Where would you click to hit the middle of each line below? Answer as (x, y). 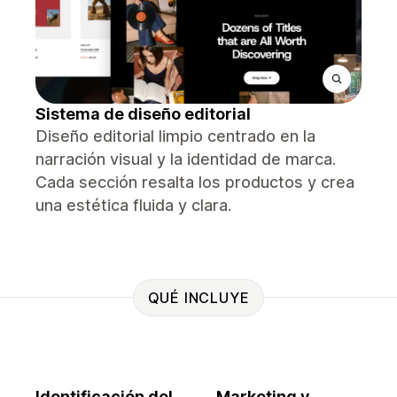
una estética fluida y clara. (133, 205)
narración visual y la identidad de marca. (186, 159)
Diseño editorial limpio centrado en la (175, 136)
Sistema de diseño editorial (143, 114)
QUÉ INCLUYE (198, 297)
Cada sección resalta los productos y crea (195, 182)
